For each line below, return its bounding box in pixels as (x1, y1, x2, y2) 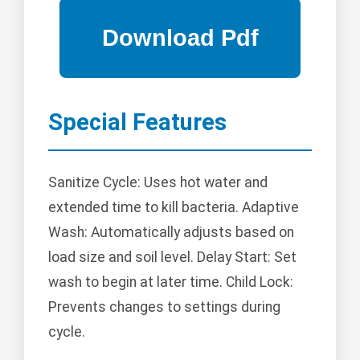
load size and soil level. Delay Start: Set (48, 248, 297, 265)
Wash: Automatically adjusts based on (48, 223, 294, 240)
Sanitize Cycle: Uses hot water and (48, 174, 268, 190)
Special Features (48, 108, 227, 137)
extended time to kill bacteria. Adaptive (48, 198, 299, 215)
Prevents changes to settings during (48, 298, 280, 315)
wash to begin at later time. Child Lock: (48, 273, 293, 290)
